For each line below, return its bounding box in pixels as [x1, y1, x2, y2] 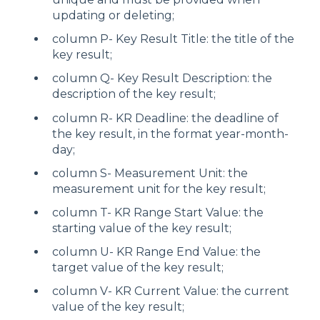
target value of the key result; [52, 261, 224, 275]
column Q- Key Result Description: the [52, 71, 272, 86]
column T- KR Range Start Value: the [52, 205, 264, 219]
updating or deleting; [52, 9, 174, 22]
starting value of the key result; [52, 221, 231, 235]
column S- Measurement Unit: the [52, 166, 248, 180]
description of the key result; [52, 87, 216, 101]
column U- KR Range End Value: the [52, 245, 261, 259]
